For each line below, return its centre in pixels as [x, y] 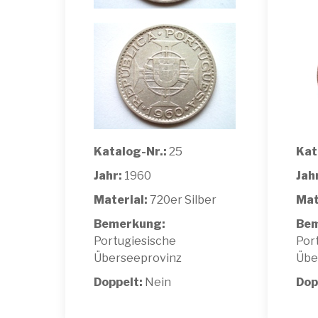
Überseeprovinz [138, 258]
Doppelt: [119, 282]
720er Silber [182, 199]
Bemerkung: [130, 224]
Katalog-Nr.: [130, 151]
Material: [121, 199]
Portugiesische [135, 241]
